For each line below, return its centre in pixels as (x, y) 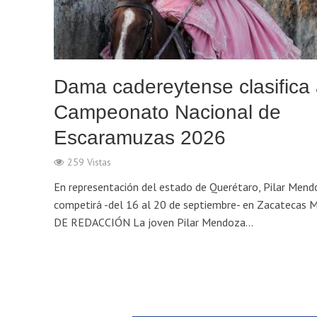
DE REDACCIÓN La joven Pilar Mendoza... (153, 223)
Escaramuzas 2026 (139, 138)
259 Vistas (89, 162)
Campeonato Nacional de (167, 113)
